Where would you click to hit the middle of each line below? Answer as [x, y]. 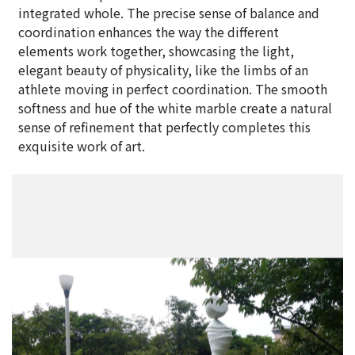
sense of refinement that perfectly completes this [164, 127]
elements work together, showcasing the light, [156, 51]
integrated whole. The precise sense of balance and [169, 13]
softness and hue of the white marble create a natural [175, 108]
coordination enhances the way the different [149, 32]
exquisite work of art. [82, 146]
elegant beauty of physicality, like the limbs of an [163, 70]
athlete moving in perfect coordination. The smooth [173, 89]
